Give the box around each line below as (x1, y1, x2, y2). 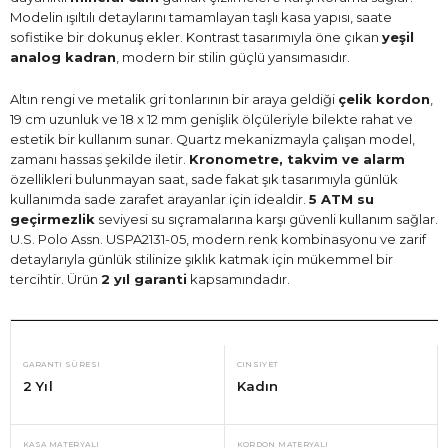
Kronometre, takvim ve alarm (189, 150, 405, 167)
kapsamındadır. (187, 270, 290, 287)
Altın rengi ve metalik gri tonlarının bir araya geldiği (10, 90, 338, 107)
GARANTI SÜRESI (23, 359, 101, 369)
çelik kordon (338, 90, 430, 107)
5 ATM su (309, 190, 374, 207)
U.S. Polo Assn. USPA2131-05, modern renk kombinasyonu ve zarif (10, 230, 426, 247)
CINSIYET (236, 359, 279, 369)
